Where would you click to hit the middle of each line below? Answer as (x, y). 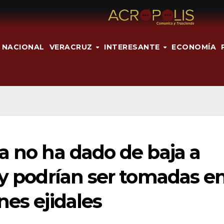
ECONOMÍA (194, 47)
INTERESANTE (133, 47)
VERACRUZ (72, 47)
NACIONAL (23, 47)
